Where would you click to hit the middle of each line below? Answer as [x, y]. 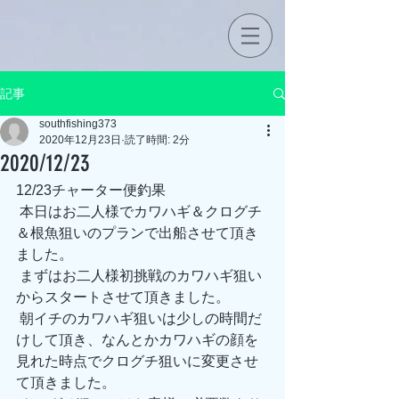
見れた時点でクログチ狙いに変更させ [137, 361]
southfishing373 [78, 124]
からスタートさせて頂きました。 [123, 297]
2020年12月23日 [80, 140]
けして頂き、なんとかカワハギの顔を [137, 340]
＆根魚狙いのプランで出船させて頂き [137, 233]
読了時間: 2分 [157, 140]
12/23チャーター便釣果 [91, 190]
